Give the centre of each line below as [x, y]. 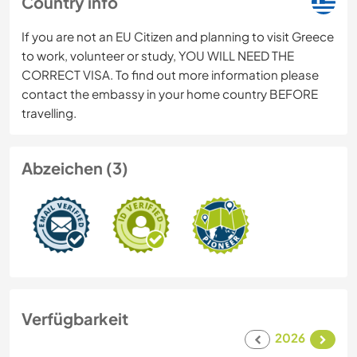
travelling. [49, 113]
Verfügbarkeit [75, 319]
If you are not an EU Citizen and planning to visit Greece [178, 37]
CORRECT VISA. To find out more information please [170, 75]
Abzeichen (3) [75, 168]
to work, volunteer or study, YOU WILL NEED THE [158, 56]
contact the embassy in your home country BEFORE [170, 94]
